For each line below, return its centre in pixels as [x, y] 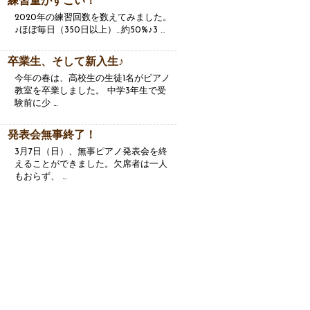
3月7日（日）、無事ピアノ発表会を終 [91, 152]
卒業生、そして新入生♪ [66, 62]
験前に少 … [36, 103]
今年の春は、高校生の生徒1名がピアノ [92, 79]
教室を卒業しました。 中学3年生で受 [90, 91]
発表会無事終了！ [52, 136]
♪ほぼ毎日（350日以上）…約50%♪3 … [90, 30]
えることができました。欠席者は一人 [91, 164]
